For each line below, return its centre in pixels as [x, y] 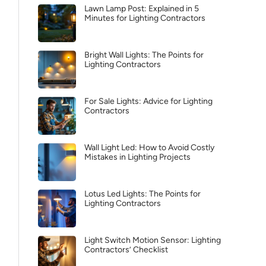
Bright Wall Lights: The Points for [144, 55]
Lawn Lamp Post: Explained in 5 [142, 9]
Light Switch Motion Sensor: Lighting [153, 240]
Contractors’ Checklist [126, 250]
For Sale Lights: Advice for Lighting [148, 101]
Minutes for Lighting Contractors [145, 18]
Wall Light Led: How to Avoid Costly [149, 148]
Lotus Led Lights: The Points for [142, 194]
